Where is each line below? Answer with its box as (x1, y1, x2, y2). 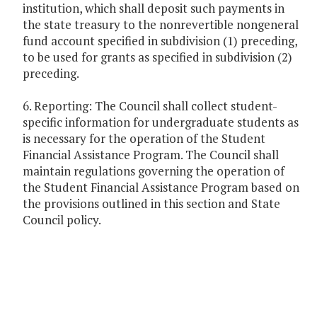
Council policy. (23, 212, 101, 229)
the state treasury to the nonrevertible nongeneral (23, 16, 299, 33)
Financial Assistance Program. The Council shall (23, 146, 279, 163)
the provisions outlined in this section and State (23, 195, 280, 212)
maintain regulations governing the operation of (23, 163, 284, 180)
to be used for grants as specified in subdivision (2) (23, 49, 292, 66)
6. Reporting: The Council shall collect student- (23, 98, 277, 115)
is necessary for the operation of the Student (23, 130, 265, 147)
